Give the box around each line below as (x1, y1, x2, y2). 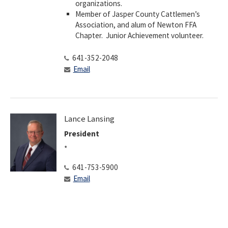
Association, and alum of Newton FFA (75, 19, 197, 30)
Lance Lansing (64, 113, 115, 124)
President (64, 129, 99, 139)
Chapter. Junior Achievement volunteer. (75, 30, 204, 40)
